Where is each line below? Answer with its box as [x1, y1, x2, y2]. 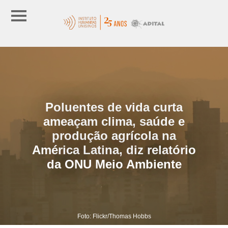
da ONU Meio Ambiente [46, 157, 182, 171]
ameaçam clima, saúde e [43, 114, 185, 128]
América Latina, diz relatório [32, 142, 196, 157]
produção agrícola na [52, 128, 176, 142]
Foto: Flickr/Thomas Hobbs [77, 212, 151, 220]
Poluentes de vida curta [45, 100, 183, 114]
